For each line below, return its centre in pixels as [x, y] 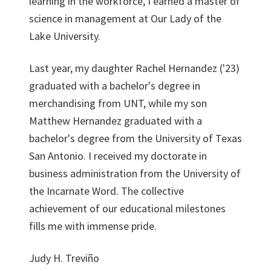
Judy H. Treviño [64, 258]
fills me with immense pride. [93, 226]
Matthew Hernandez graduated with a [116, 121]
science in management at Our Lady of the [125, 18]
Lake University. [65, 36]
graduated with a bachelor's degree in [115, 86]
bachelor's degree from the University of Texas [135, 138]
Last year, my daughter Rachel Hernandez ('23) [134, 68]
